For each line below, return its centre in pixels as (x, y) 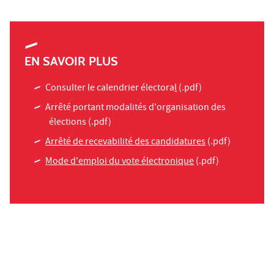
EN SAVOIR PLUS (71, 61)
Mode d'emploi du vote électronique (120, 162)
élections (68, 123)
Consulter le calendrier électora (110, 88)
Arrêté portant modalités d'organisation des (136, 108)
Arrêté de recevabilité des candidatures (126, 142)
